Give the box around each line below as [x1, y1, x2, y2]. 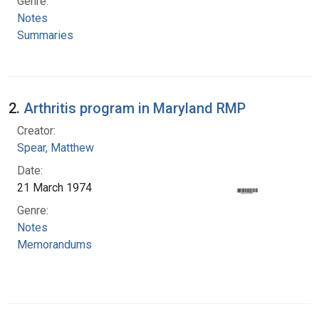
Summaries [17, 28, 73, 42]
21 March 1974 [17, 180, 92, 194]
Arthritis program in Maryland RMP [23, 99, 246, 117]
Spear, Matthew [17, 140, 94, 155]
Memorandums [17, 237, 92, 251]
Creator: [17, 123, 56, 137]
